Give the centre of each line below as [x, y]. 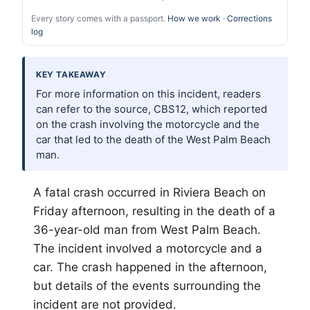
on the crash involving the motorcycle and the [148, 125]
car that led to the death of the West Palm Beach [153, 140]
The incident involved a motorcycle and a [148, 249]
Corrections [249, 19]
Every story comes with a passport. [99, 19]
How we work [194, 19]
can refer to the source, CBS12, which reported [152, 109]
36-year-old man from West [112, 230]
